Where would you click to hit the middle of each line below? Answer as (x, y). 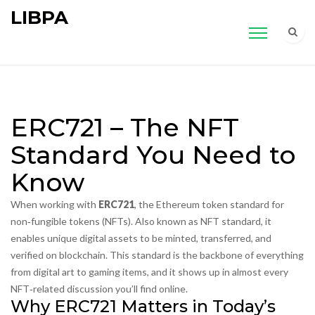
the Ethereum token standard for (211, 204)
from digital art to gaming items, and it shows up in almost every (149, 272)
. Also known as (166, 221)
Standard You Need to (153, 155)
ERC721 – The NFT (125, 127)
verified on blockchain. (59, 255)
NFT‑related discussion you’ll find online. (99, 289)
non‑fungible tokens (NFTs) (71, 221)
